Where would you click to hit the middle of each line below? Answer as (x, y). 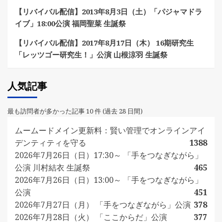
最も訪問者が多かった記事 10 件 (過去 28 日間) (75, 111)
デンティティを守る (51, 143)
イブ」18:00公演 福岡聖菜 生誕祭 (70, 24)
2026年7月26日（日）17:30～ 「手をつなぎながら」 (109, 155)
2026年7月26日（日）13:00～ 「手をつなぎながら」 (109, 180)
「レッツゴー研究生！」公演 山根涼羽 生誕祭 (91, 55)
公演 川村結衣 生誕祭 (53, 168)
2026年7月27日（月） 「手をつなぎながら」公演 (103, 205)
